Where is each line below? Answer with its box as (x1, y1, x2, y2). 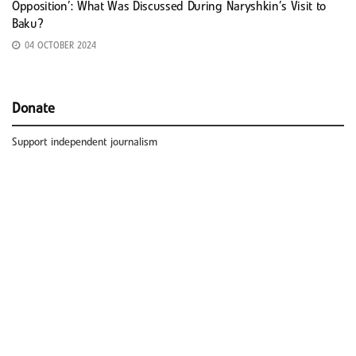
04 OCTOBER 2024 (21, 41, 96, 50)
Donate (12, 102, 55, 115)
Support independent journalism (12, 137, 157, 148)
